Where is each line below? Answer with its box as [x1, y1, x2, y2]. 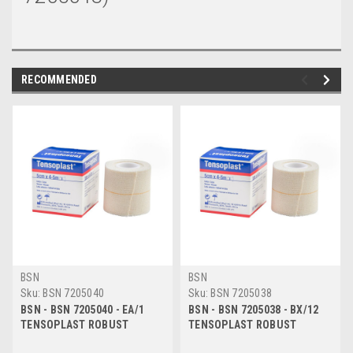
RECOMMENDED [21, 73, 97, 87]
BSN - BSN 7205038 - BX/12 [188, 303, 319, 317]
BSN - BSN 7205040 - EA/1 [20, 303, 144, 317]
